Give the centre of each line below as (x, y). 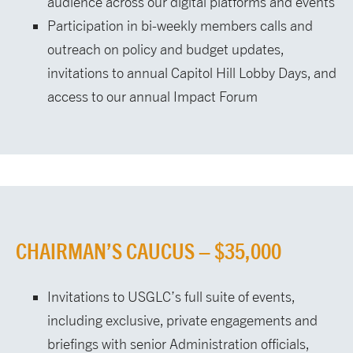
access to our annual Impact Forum (152, 97)
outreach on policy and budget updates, (165, 50)
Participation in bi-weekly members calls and (180, 26)
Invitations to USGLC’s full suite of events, (171, 297)
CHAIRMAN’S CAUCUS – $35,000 (149, 251)
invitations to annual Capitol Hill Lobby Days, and (192, 73)
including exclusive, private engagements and (182, 321)
